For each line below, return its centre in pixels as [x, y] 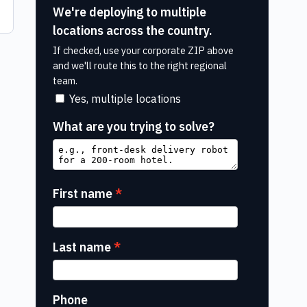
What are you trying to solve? [134, 127]
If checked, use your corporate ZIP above [143, 51]
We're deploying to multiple [130, 12]
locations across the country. [133, 31]
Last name [82, 247]
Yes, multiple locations [125, 99]
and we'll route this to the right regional [140, 66]
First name [83, 194]
